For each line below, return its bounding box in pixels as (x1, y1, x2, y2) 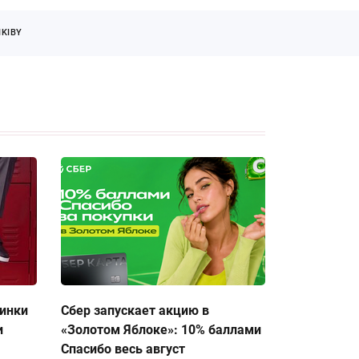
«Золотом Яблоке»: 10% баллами (61, 322, 261, 337)
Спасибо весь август (61, 341, 185, 357)
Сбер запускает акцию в (61, 303, 209, 318)
